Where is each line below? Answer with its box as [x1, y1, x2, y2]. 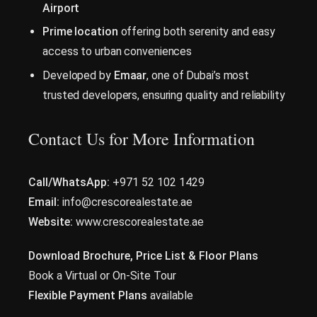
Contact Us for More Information [28, 127, 255, 151]
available [147, 289, 193, 303]
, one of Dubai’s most [146, 69, 250, 83]
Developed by [42, 69, 114, 83]
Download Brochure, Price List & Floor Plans [28, 249, 258, 263]
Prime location [42, 25, 118, 39]
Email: [28, 195, 59, 209]
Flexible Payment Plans [28, 289, 147, 303]
